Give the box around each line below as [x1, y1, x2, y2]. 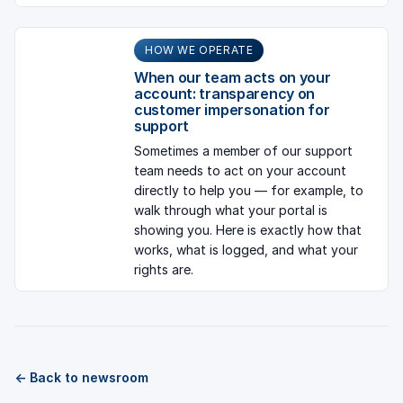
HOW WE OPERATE [145, 43, 254, 58]
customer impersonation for [134, 101, 330, 120]
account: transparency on [134, 85, 316, 103]
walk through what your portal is [134, 202, 327, 219]
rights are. [134, 262, 193, 278]
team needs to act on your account [134, 163, 346, 179]
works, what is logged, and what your [134, 242, 358, 258]
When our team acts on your [134, 68, 331, 87]
